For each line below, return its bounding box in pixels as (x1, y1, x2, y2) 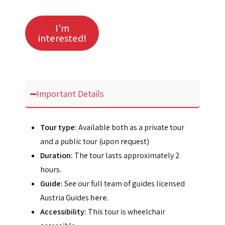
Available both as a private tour (77, 122, 184, 133)
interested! (38, 32, 86, 45)
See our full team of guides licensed (63, 178, 185, 189)
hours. (40, 164, 61, 175)
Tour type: (40, 122, 77, 133)
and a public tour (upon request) (40, 136, 149, 147)
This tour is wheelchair (86, 206, 165, 217)
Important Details (37, 88, 104, 99)
